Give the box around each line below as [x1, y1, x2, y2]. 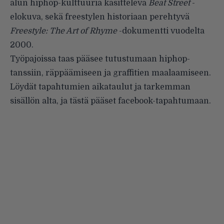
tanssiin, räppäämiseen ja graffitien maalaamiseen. [10, 68, 211, 77]
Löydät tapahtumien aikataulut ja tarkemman [10, 82, 190, 91]
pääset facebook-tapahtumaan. [88, 96, 211, 105]
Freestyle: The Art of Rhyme [10, 26, 117, 35]
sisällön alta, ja [10, 96, 69, 105]
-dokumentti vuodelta [117, 26, 204, 35]
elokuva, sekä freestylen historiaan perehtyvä [10, 12, 189, 21]
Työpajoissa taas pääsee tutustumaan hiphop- [10, 54, 190, 63]
